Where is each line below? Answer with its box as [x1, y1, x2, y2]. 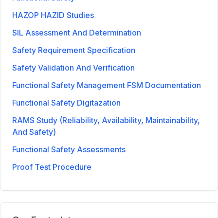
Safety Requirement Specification [12, 45, 135, 55]
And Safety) [12, 127, 56, 137]
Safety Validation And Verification [12, 62, 135, 73]
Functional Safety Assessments [12, 144, 126, 154]
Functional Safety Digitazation [12, 97, 121, 108]
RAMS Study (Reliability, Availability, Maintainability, [12, 115, 200, 125]
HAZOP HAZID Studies [12, 10, 94, 20]
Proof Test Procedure [12, 162, 91, 172]
